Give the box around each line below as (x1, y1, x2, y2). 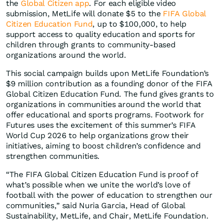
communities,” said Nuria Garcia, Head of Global (6, 201, 185, 211)
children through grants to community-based (6, 40, 176, 50)
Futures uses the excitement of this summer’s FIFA (6, 120, 196, 130)
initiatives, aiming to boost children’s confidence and (6, 141, 201, 151)
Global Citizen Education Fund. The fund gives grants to (6, 89, 214, 99)
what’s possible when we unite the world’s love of (6, 180, 190, 190)
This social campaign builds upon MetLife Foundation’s (6, 69, 209, 78)
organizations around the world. (6, 50, 126, 60)
